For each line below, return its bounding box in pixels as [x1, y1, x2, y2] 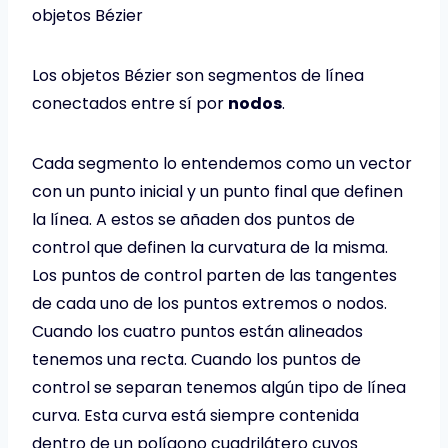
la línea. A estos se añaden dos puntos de [32, 208, 355, 232]
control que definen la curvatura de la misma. [32, 236, 388, 260]
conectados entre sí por [32, 92, 228, 116]
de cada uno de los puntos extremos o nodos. [32, 292, 387, 316]
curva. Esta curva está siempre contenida [32, 404, 359, 428]
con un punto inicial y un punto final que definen [32, 180, 403, 204]
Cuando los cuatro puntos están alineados [32, 320, 363, 344]
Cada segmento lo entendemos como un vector [32, 152, 412, 176]
